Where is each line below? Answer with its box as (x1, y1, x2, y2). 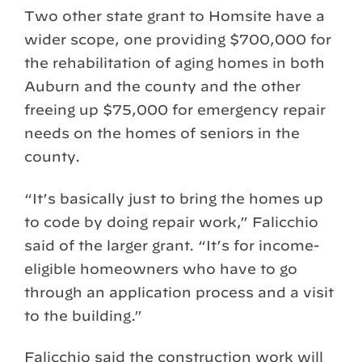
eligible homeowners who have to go (24, 260, 297, 276)
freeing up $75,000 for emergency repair (24, 102, 326, 118)
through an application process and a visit (24, 284, 334, 300)
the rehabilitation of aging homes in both (24, 55, 325, 71)
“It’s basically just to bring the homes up (24, 190, 323, 206)
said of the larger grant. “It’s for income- (24, 237, 319, 253)
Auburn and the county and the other (24, 78, 301, 95)
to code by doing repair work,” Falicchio (24, 213, 318, 229)
